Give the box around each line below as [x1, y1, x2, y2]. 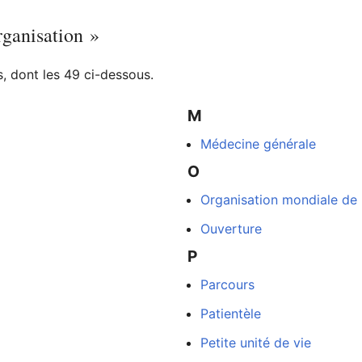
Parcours [200, 276, 255, 293]
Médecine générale [200, 135, 316, 152]
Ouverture [200, 220, 262, 237]
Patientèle [200, 305, 261, 322]
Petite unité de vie [200, 334, 311, 351]
